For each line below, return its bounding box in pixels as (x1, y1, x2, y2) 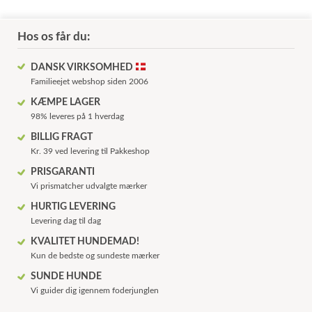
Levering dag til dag (31, 217, 102, 226)
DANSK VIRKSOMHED (31, 63, 136, 73)
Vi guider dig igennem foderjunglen (31, 286, 159, 295)
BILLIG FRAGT (31, 132, 93, 143)
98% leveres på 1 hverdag (31, 112, 125, 121)
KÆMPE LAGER (31, 97, 101, 108)
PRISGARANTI (31, 167, 95, 178)
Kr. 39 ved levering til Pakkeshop (31, 147, 150, 156)
